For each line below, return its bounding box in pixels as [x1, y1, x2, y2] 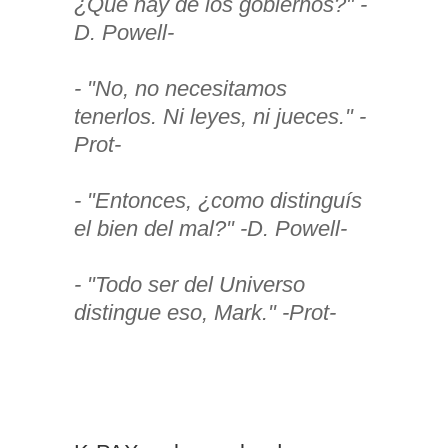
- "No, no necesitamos [74, 76, 287, 102]
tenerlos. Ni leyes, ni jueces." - [74, 104, 366, 130]
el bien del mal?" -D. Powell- [74, 216, 347, 242]
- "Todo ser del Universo [74, 272, 305, 298]
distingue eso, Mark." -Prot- [74, 300, 336, 326]
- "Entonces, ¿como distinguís [74, 188, 362, 214]
